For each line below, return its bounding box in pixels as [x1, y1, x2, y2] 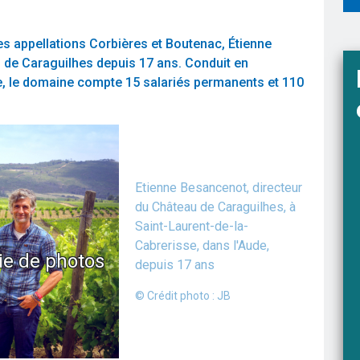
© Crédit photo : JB [135, 289, 231, 303]
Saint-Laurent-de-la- [135, 219, 249, 235]
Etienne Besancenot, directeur [135, 180, 303, 196]
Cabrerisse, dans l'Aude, [135, 238, 270, 254]
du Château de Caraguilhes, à [135, 199, 297, 215]
